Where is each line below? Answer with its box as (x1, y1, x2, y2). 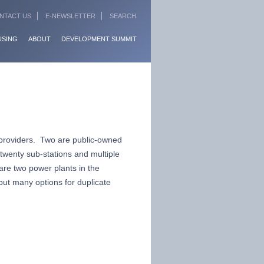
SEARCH (110, 12, 136, 19)
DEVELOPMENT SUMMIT (61, 35, 137, 42)
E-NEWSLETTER (45, 12, 95, 19)
